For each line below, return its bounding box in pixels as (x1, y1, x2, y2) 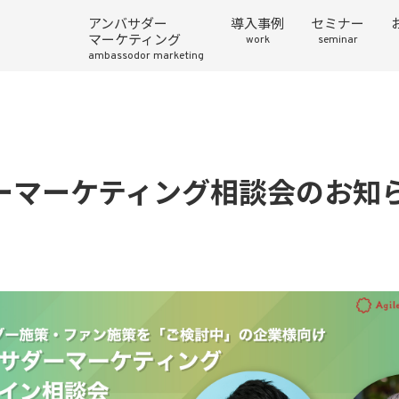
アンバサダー (88, 17, 167, 34)
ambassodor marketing (88, 49, 204, 63)
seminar (317, 33, 358, 47)
